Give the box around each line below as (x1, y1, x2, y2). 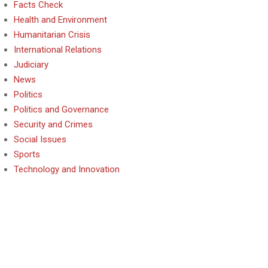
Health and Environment (14, 14, 107, 25)
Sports (14, 149, 40, 160)
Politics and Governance (14, 104, 109, 115)
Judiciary (14, 59, 48, 70)
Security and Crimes (14, 119, 93, 130)
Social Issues (14, 134, 66, 145)
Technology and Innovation (14, 164, 120, 175)
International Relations (14, 44, 102, 55)
